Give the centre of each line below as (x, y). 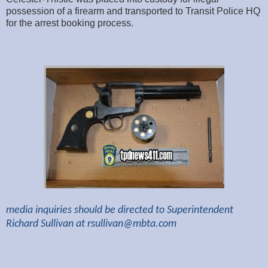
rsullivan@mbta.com (132, 224)
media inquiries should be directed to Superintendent (120, 211)
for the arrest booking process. (70, 23)
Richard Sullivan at (47, 224)
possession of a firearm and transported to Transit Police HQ (133, 11)
